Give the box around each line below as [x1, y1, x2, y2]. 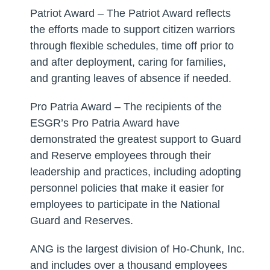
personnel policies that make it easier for [30, 182, 224, 195]
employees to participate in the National [30, 198, 220, 211]
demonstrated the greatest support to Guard [30, 133, 241, 146]
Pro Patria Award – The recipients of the [30, 101, 222, 113]
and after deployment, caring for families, [30, 56, 226, 69]
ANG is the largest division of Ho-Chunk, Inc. [30, 243, 245, 256]
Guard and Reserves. [30, 215, 133, 227]
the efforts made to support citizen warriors [30, 24, 235, 36]
